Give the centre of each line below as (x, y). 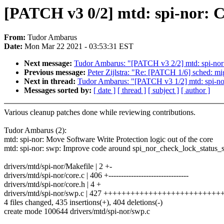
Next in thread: (51, 81)
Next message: (49, 63)
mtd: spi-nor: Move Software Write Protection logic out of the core (108, 139)
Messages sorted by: (59, 90)
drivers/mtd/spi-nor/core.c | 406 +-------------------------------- (96, 175)
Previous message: (56, 72)
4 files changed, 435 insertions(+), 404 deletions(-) (83, 202)
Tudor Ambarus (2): (35, 130)
